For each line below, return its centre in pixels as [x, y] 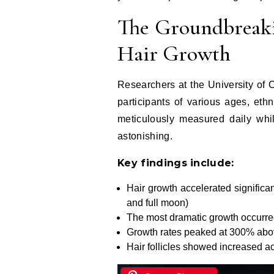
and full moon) [157, 202]
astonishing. [145, 136]
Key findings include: [176, 163]
